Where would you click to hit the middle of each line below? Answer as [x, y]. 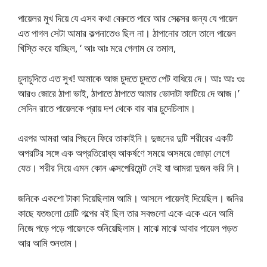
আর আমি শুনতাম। [48, 243]
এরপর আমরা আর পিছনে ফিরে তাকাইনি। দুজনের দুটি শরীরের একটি [125, 138]
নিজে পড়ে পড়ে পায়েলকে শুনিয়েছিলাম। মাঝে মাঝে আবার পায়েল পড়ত [128, 228]
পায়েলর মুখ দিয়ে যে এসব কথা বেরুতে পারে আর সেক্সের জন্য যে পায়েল [128, 18]
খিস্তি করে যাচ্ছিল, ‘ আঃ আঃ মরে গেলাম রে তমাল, [97, 48]
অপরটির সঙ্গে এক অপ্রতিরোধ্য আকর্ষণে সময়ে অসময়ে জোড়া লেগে [124, 153]
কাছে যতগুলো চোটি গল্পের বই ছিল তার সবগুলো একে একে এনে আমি [126, 213]
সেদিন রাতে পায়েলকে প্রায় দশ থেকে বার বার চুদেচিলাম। [107, 108]
